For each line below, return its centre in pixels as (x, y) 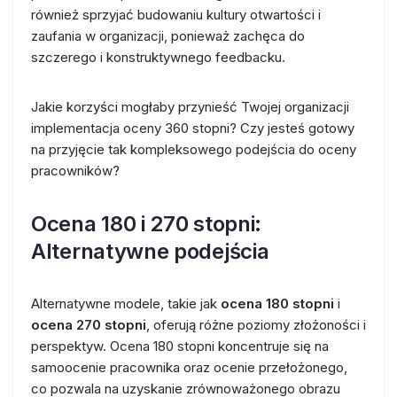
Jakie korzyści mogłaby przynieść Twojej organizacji (190, 106)
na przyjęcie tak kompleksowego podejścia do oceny (194, 149)
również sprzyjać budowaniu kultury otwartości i (176, 14)
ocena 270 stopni (89, 324)
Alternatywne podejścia (150, 251)
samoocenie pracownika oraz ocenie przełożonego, (189, 367)
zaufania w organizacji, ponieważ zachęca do (168, 35)
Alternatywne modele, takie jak (126, 303)
